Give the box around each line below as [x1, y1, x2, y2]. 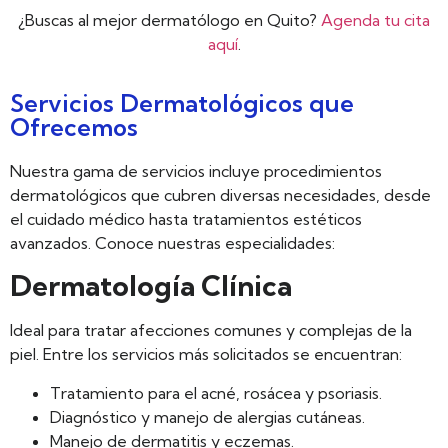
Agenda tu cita [321, 10, 430, 31]
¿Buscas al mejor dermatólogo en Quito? [18, 10, 321, 31]
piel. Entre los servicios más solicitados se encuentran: [10, 344, 402, 365]
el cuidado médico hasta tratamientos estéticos [10, 208, 362, 229]
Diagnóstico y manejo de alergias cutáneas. [50, 406, 365, 427]
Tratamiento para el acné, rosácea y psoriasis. [50, 382, 382, 403]
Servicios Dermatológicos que [10, 87, 354, 118]
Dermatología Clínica [10, 268, 292, 304]
